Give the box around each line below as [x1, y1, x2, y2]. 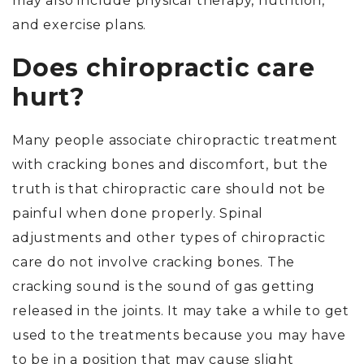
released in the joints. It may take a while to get [12, 303, 349, 319]
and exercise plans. [12, 17, 151, 33]
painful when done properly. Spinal [12, 206, 264, 222]
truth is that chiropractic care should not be [12, 181, 326, 197]
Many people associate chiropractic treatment [12, 132, 339, 149]
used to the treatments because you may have [12, 327, 346, 344]
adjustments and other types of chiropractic [12, 230, 326, 246]
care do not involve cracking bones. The [12, 254, 296, 271]
